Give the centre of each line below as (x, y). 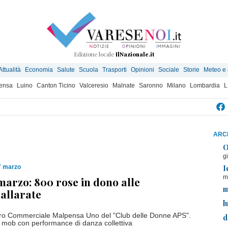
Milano (176, 85)
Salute (66, 70)
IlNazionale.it (135, 54)
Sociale (169, 70)
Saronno (151, 85)
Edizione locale (95, 54)
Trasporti (115, 70)
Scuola (89, 70)
